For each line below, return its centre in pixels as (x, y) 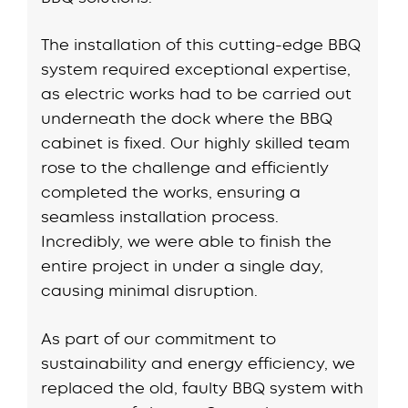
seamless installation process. (160, 217)
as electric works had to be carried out (197, 94)
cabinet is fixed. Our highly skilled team (196, 143)
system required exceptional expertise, (196, 69)
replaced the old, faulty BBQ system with (203, 388)
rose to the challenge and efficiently (185, 168)
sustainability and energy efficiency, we (199, 363)
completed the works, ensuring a (171, 192)
